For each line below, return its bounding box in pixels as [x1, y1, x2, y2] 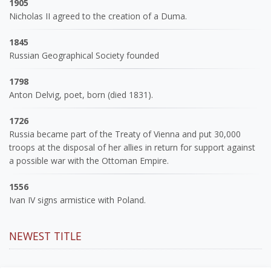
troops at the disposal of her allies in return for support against [9, 141, 255, 153]
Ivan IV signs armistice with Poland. [9, 194, 146, 206]
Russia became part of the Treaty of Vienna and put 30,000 [9, 128, 241, 140]
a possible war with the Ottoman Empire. [9, 154, 169, 166]
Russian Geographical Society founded [9, 49, 159, 61]
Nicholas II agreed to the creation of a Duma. [9, 10, 187, 22]
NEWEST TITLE [9, 228, 82, 243]
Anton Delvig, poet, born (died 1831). [9, 88, 153, 100]
